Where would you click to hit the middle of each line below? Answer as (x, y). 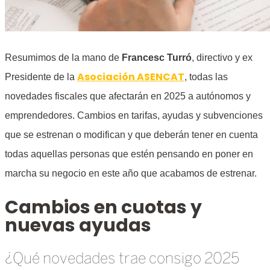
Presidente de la (41, 77)
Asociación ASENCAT (131, 77)
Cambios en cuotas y (103, 207)
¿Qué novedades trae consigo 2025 (122, 259)
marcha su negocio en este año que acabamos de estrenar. (131, 173)
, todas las (206, 77)
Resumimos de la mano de (63, 57)
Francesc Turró (157, 57)
